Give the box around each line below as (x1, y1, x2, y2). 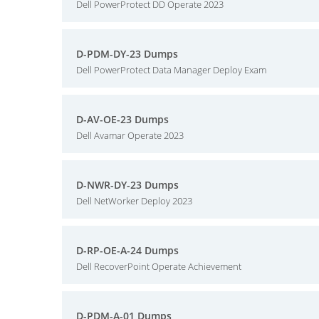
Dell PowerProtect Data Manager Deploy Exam (76, 63, 266, 76)
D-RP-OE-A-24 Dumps (76, 244, 179, 257)
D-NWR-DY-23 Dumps (76, 178, 179, 192)
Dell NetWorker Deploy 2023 (76, 194, 192, 207)
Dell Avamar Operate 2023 (76, 129, 184, 142)
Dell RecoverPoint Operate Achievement (76, 260, 241, 273)
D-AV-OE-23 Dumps (76, 113, 169, 126)
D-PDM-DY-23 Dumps (76, 47, 178, 61)
